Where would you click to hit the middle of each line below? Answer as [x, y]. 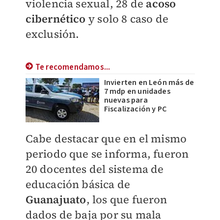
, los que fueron [127, 200]
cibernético [55, 19]
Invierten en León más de [149, 83]
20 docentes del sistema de [95, 169]
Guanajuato [56, 200]
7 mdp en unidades [137, 92]
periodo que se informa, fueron [107, 154]
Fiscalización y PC [135, 109]
